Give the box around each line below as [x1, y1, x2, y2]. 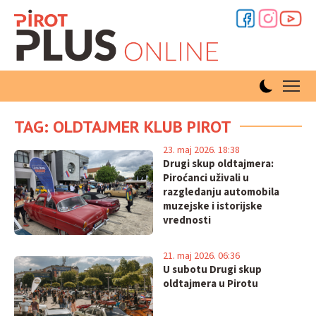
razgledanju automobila [162, 185, 279, 200]
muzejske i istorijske [162, 199, 262, 214]
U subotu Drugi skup [162, 262, 262, 277]
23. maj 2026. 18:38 [162, 143, 240, 157]
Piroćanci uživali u [162, 171, 249, 186]
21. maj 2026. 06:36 [162, 249, 240, 263]
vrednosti [162, 213, 211, 228]
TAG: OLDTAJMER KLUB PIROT [14, 116, 231, 138]
